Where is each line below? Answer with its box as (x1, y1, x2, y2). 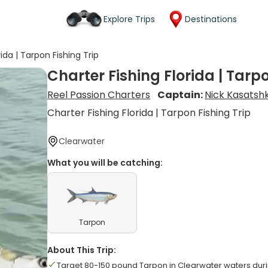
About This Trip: (47, 244, 117, 256)
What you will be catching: (47, 157, 163, 169)
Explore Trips (103, 13, 155, 25)
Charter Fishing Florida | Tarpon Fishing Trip (47, 106, 251, 120)
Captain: (157, 88, 205, 102)
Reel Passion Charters (47, 88, 151, 102)
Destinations (185, 13, 237, 25)
